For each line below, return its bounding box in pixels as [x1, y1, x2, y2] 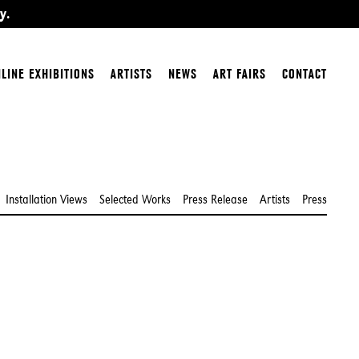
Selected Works [99, 192, 171, 207]
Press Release [183, 192, 248, 207]
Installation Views [6, 192, 87, 207]
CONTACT [282, 66, 327, 82]
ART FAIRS [213, 66, 266, 82]
